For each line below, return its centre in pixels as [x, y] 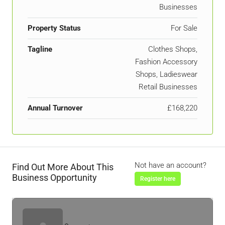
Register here [158, 179]
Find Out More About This [63, 167]
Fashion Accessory [166, 62]
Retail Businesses [168, 87]
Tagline [40, 49]
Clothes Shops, [173, 49]
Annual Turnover [55, 108]
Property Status [54, 28]
